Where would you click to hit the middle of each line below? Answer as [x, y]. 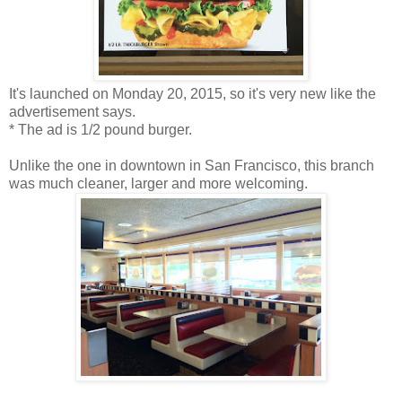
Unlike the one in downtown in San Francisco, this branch [192, 165]
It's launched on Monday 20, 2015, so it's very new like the [192, 93]
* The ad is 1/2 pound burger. [100, 129]
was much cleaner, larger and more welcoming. [158, 183]
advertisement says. [72, 111]
